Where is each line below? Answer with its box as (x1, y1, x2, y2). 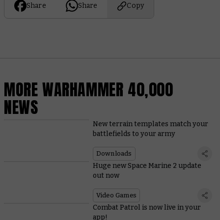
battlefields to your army (92, 129, 175, 138)
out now (92, 171, 119, 180)
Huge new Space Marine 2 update (92, 161, 201, 170)
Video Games (96, 191, 137, 199)
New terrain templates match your (92, 119, 208, 128)
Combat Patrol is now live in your (92, 203, 201, 212)
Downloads (96, 149, 132, 157)
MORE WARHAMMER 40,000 (4, 77, 173, 102)
